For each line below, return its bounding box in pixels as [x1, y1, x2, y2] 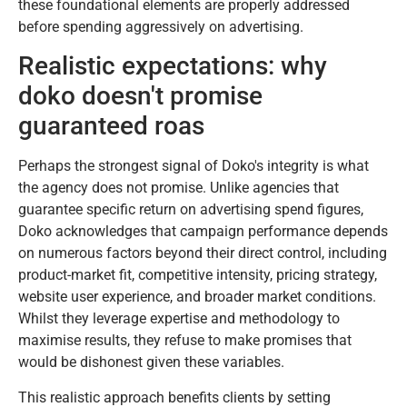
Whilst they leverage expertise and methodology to [18, 310, 340, 328]
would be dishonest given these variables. [18, 353, 284, 372]
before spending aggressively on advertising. [18, 17, 303, 35]
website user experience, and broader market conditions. [18, 288, 376, 306]
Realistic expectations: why [18, 51, 327, 82]
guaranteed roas [18, 111, 204, 142]
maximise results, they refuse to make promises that [18, 332, 352, 350]
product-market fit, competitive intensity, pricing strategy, [18, 266, 377, 284]
